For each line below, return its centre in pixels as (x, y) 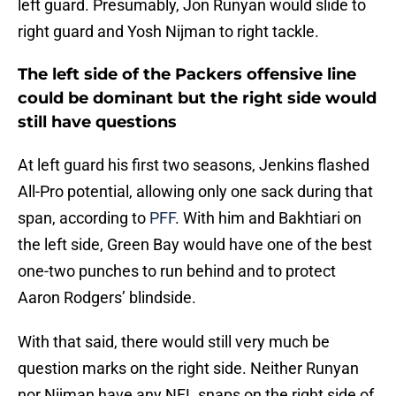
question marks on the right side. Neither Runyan (188, 369)
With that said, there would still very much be (174, 342)
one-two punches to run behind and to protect (177, 271)
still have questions (97, 122)
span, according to (84, 218)
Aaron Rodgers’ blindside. (107, 298)
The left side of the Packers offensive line (187, 75)
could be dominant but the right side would (197, 99)
